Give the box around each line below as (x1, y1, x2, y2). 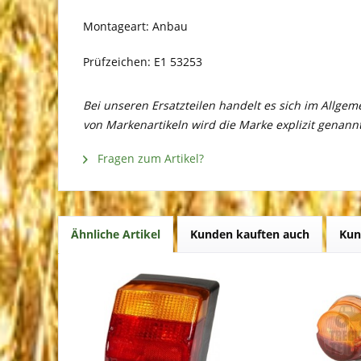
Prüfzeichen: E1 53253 (83, 54, 202, 70)
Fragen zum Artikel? (94, 151, 204, 167)
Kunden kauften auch (190, 226, 309, 243)
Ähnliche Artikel (71, 226, 160, 243)
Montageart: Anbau (83, 19, 188, 35)
